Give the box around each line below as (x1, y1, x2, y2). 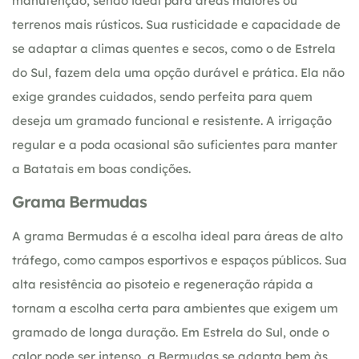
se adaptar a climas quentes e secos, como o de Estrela (12, 40, 336, 56)
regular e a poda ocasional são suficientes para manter (12, 136, 337, 152)
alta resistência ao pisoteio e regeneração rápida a (12, 276, 313, 292)
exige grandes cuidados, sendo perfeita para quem (12, 88, 313, 104)
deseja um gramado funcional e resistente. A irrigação (12, 112, 332, 128)
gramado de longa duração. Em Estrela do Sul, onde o (12, 325, 329, 341)
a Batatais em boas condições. (12, 160, 191, 176)
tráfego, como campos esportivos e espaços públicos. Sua (12, 252, 347, 268)
